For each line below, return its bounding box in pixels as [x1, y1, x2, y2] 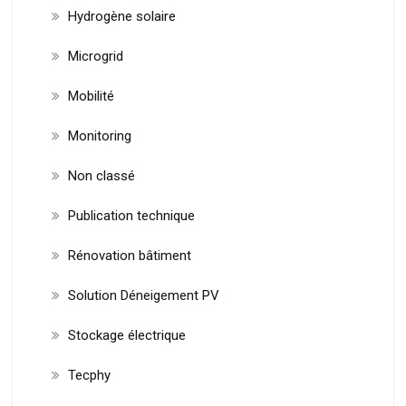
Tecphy [67, 366, 111, 383]
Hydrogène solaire [67, 7, 176, 24]
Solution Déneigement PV [67, 286, 219, 304]
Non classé [67, 167, 135, 184]
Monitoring [67, 127, 131, 144]
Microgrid [67, 47, 123, 64]
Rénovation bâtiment [67, 246, 191, 264]
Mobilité [67, 87, 114, 104]
